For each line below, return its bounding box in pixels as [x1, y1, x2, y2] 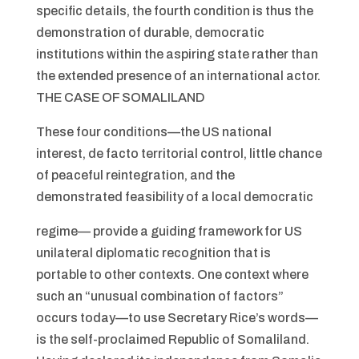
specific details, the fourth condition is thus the [35, 4, 313, 18]
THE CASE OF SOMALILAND [35, 91, 205, 104]
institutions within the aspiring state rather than [35, 47, 318, 61]
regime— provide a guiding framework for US [35, 224, 302, 238]
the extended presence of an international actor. [35, 69, 321, 83]
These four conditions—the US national [35, 125, 272, 139]
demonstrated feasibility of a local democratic [35, 190, 313, 204]
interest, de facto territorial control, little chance [35, 147, 322, 160]
